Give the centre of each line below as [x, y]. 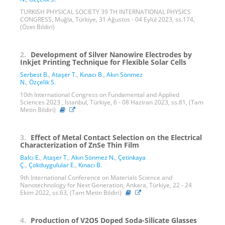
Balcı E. [30, 157]
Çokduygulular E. [52, 165]
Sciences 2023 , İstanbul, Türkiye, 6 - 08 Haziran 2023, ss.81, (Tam [112, 102]
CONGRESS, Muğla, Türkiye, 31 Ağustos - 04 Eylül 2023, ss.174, [107, 19]
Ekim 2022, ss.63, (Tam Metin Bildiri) [72, 192]
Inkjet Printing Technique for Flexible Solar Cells [103, 62]
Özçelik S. [42, 82]
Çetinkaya [132, 157]
